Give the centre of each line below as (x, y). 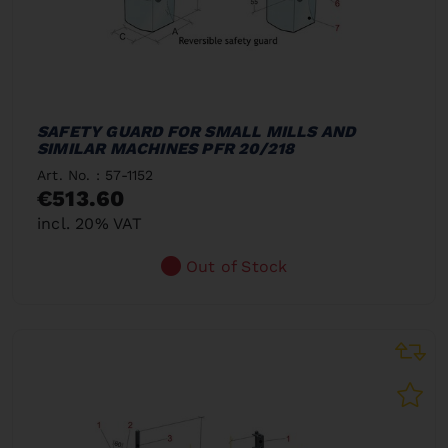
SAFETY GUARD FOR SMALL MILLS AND (196, 131)
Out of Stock (237, 266)
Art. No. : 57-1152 (95, 174)
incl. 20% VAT (90, 223)
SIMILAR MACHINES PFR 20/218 (166, 148)
